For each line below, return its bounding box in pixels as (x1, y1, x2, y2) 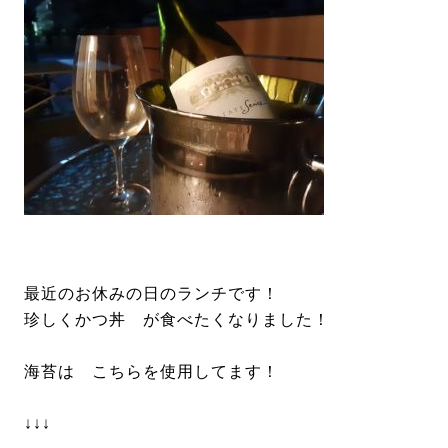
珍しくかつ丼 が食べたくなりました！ (24, 311, 330, 328)
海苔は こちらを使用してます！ (24, 363, 279, 380)
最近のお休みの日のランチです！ (24, 285, 279, 302)
